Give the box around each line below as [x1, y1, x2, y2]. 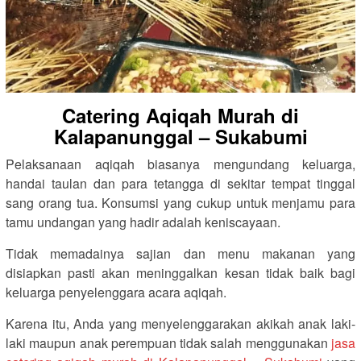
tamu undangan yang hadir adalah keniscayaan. [6, 212, 280, 231]
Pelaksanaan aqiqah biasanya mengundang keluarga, [6, 154, 355, 173]
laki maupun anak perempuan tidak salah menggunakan [6, 333, 331, 352]
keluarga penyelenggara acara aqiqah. [6, 282, 226, 301]
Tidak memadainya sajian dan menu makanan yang [6, 243, 355, 263]
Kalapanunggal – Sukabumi [53, 122, 308, 150]
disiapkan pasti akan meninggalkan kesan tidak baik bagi [6, 263, 355, 282]
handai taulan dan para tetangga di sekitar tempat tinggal [6, 173, 355, 193]
